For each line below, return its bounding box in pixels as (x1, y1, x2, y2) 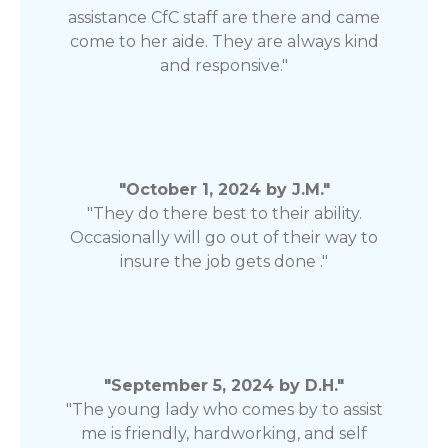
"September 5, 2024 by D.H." (104, 375, 344, 395)
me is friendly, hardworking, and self (81, 423, 367, 443)
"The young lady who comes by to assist (65, 399, 383, 419)
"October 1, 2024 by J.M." (118, 179, 330, 199)
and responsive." (160, 55, 288, 75)
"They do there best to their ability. (86, 203, 362, 223)
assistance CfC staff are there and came (68, 7, 380, 27)
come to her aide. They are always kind (69, 31, 379, 51)
